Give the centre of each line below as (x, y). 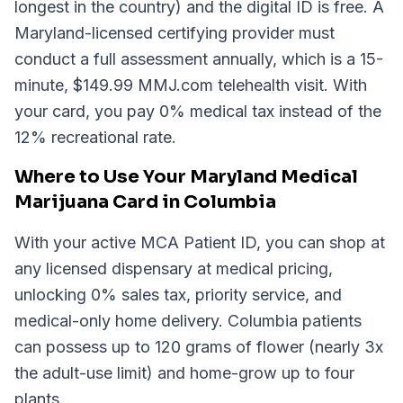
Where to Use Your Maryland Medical (186, 177)
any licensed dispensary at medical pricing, (174, 269)
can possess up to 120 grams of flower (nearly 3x (199, 347)
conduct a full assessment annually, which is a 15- (199, 59)
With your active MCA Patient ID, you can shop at (200, 242)
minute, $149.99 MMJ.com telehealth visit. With (191, 85)
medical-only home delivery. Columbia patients (188, 321)
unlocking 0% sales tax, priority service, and (178, 295)
